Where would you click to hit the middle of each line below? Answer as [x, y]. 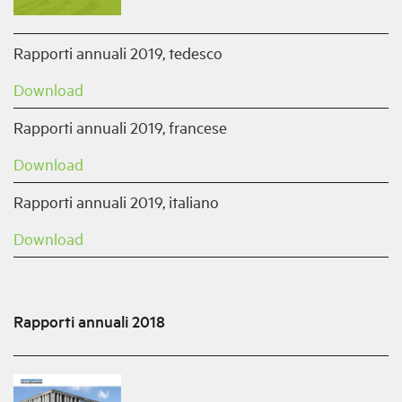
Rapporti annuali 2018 [89, 321]
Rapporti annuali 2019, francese [120, 127]
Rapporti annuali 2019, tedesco [118, 53]
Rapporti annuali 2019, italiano [116, 202]
